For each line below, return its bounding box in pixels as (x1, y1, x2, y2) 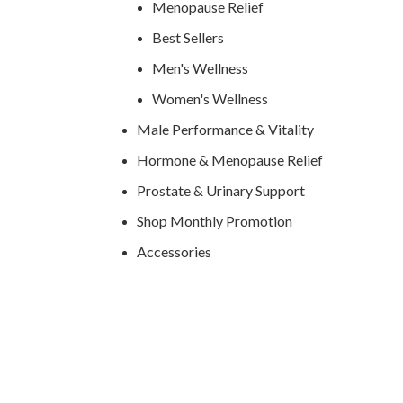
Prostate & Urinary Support (137, 181, 306, 199)
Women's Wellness (152, 89, 269, 107)
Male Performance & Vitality (137, 120, 315, 138)
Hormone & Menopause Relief (137, 150, 324, 168)
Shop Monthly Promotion (137, 211, 293, 229)
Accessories (137, 242, 212, 260)
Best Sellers (152, 28, 225, 46)
